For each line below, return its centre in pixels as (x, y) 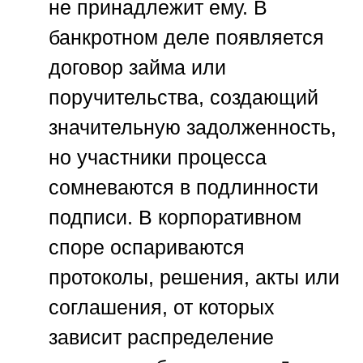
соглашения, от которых (162, 307)
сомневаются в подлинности (184, 188)
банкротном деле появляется (186, 38)
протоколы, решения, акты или (194, 278)
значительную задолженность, (192, 128)
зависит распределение (161, 337)
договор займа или (137, 68)
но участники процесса (158, 158)
